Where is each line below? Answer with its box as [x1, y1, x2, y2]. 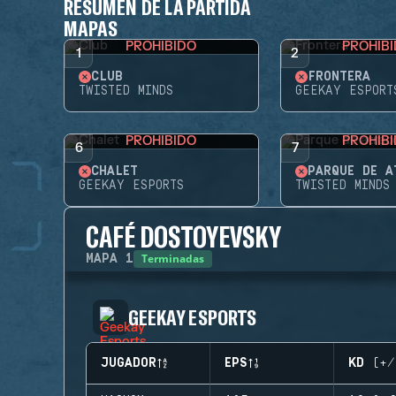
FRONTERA [307, 70, 370, 84]
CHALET [91, 164, 138, 179]
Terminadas [141, 251, 204, 266]
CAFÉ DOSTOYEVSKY [86, 219, 282, 253]
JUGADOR [101, 356, 156, 370]
